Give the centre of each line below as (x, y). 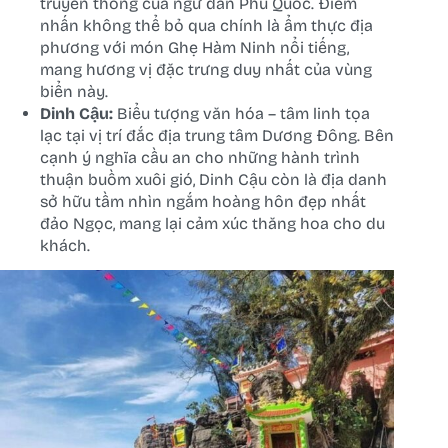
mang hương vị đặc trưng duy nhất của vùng (206, 69)
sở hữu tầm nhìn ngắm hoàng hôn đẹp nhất (203, 201)
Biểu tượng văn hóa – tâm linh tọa (241, 113)
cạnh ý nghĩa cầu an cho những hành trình (200, 157)
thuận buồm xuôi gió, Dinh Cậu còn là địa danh (213, 179)
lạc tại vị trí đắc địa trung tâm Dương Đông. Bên (217, 135)
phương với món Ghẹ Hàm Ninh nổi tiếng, (194, 47)
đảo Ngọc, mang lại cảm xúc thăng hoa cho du (212, 223)
